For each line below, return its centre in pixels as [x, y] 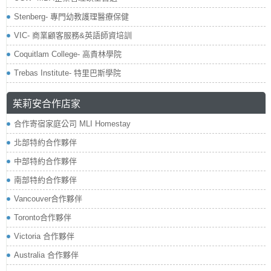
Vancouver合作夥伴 [48, 199]
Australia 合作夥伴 [46, 255]
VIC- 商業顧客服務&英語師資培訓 [73, 36]
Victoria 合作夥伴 [44, 237]
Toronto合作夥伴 [43, 218]
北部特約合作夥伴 [45, 143]
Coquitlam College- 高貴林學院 [68, 54]
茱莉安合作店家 [47, 103]
